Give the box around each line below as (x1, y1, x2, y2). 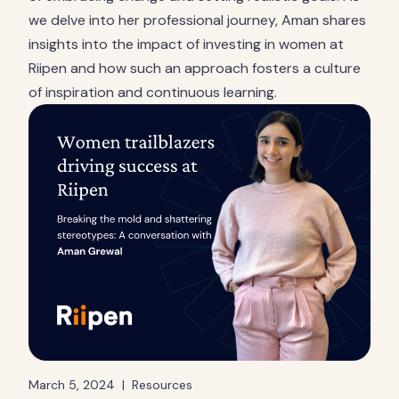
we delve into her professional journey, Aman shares (28, 11, 366, 29)
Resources (132, 377, 192, 393)
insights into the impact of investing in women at (28, 35, 344, 53)
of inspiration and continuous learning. (28, 83, 277, 102)
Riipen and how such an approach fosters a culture (28, 59, 361, 77)
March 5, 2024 (28, 377, 115, 393)
